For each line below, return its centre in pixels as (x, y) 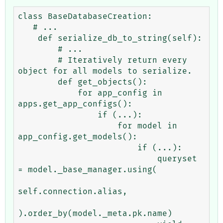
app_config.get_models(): (78, 137)
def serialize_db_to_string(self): (28, 38)
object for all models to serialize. (105, 71)
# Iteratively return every (38, 60)
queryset (88, 159)
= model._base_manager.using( (88, 169)
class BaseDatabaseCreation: (85, 16)
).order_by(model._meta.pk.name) (95, 213)
